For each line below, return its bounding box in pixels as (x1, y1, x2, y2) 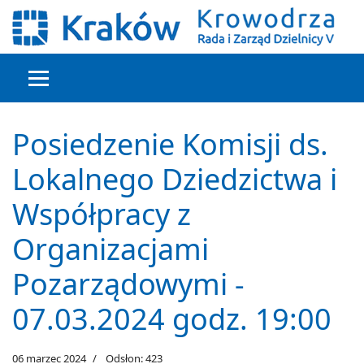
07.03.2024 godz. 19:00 (12, 299, 331, 339)
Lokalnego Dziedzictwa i (12, 159, 337, 199)
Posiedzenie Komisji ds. (12, 124, 328, 164)
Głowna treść (11, 91, 152, 123)
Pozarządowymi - (12, 264, 245, 304)
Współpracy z (12, 194, 191, 234)
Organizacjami (12, 229, 209, 269)
